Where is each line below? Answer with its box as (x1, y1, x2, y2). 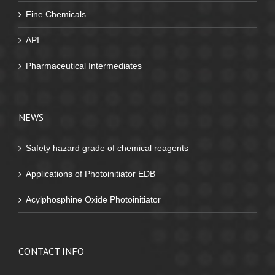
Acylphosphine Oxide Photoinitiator (26, 194, 161, 204)
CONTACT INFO (18, 244, 84, 257)
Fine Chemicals (26, 9, 86, 19)
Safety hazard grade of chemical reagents (26, 142, 188, 153)
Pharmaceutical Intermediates (26, 60, 142, 71)
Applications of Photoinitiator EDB (26, 168, 155, 179)
